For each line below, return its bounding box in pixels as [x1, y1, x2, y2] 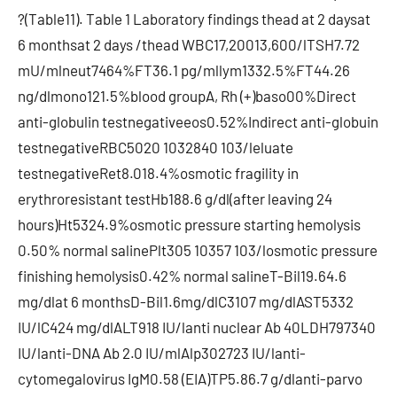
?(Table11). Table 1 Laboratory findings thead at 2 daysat [18, 10, 370, 27]
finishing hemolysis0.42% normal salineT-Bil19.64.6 [18, 267, 346, 284]
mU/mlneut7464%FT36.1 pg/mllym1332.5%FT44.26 [18, 61, 350, 79]
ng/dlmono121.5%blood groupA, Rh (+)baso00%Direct [18, 87, 356, 105]
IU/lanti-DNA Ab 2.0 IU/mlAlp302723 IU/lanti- [18, 344, 306, 362]
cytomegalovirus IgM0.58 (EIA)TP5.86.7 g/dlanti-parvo [18, 370, 362, 387]
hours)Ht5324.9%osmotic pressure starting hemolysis [18, 215, 361, 233]
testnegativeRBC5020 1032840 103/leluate [18, 138, 293, 156]
